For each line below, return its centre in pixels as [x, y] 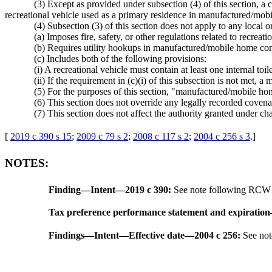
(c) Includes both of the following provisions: [120, 59]
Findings [66, 235]
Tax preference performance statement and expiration [159, 212]
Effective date [157, 235]
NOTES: [27, 163]
